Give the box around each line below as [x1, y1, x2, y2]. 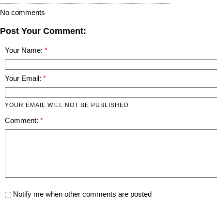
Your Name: [5, 46, 45, 54]
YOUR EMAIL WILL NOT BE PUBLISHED [5, 101, 129, 108]
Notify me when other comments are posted [11, 190, 152, 198]
